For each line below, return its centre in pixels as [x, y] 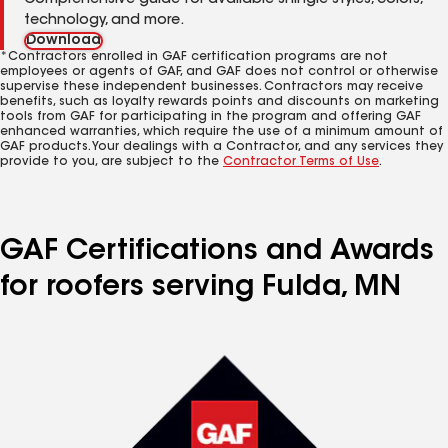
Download [63, 41]
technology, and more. [104, 21]
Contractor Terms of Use [301, 162]
